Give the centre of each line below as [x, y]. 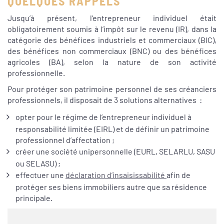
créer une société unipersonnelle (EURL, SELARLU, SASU [115, 151]
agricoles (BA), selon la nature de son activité [112, 62]
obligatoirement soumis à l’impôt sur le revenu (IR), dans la [112, 29]
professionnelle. [36, 73]
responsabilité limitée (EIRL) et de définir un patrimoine [112, 128]
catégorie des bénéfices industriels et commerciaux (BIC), [112, 40]
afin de [178, 174]
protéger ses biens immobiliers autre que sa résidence [111, 186]
